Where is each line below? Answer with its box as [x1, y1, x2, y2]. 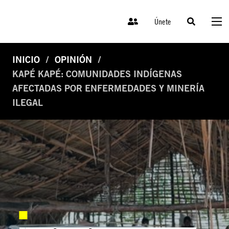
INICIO [12, 54, 40, 65]
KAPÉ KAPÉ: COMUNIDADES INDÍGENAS [12, 68, 182, 80]
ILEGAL [12, 97, 43, 108]
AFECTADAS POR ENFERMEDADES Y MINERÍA [12, 83, 204, 94]
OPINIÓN [55, 54, 92, 65]
